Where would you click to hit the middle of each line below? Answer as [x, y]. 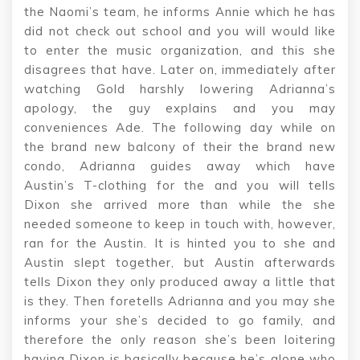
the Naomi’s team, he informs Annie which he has [180, 11]
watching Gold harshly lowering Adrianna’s [180, 88]
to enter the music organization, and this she [180, 50]
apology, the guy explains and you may [180, 108]
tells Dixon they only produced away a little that [180, 281]
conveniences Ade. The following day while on [180, 127]
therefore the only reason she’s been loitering [180, 339]
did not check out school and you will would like [180, 31]
